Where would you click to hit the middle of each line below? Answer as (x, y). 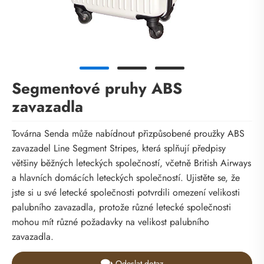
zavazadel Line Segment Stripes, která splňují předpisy (119, 148)
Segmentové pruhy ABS (97, 89)
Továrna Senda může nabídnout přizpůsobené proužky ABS (128, 134)
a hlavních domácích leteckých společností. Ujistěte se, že (126, 178)
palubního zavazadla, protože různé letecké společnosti (121, 207)
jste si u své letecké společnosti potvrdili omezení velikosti (126, 193)
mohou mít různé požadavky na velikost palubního (110, 222)
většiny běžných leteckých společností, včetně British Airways (131, 163)
